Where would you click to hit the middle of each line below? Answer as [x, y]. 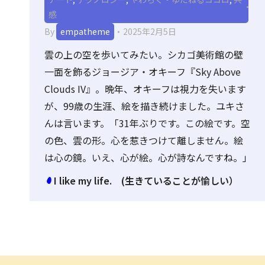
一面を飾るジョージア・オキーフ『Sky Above [143, 72]
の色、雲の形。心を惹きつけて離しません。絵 [144, 140]
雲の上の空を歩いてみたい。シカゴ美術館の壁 [144, 54]
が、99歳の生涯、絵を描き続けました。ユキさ [144, 106]
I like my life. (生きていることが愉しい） [146, 180]
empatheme [85, 31]
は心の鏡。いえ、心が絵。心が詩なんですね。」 [148, 157]
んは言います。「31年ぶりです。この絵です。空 [147, 123]
